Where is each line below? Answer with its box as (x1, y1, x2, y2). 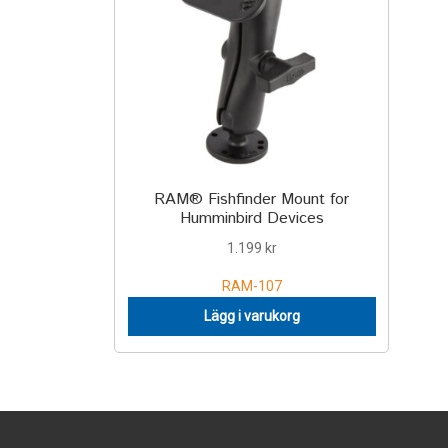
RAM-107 (221, 277, 282, 294)
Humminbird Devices (179, 207, 324, 231)
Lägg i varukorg (203, 308, 300, 325)
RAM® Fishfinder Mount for (154, 188, 350, 212)
